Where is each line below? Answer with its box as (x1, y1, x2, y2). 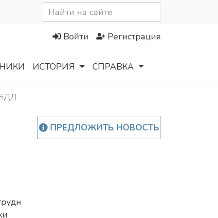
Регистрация (108, 31, 161, 43)
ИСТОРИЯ (33, 61, 75, 73)
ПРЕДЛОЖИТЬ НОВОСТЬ (47, 122, 159, 134)
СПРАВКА (92, 61, 134, 73)
